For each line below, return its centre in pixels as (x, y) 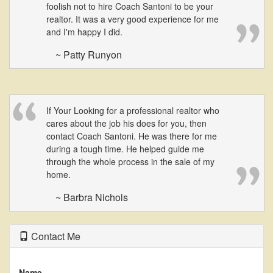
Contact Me (55, 236)
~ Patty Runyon (89, 55)
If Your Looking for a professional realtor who (133, 110)
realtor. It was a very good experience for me (133, 19)
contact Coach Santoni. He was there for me (132, 136)
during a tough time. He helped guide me (125, 149)
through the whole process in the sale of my (130, 161)
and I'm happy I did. (84, 32)
